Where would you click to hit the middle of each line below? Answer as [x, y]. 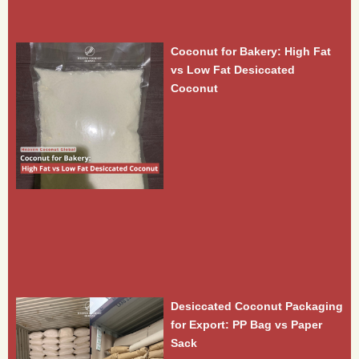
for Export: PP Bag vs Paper [246, 325]
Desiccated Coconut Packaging [256, 307]
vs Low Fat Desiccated [232, 69]
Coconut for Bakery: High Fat [250, 51]
